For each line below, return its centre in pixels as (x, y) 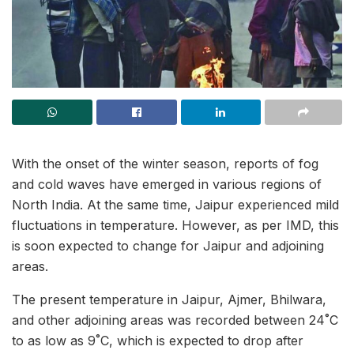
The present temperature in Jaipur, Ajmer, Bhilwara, (169, 299)
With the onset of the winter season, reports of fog (165, 164)
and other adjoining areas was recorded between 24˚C (175, 320)
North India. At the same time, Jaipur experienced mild (175, 205)
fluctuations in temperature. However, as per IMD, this (175, 225)
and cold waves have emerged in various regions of (167, 184)
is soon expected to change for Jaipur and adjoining (168, 246)
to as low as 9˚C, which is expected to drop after (158, 341)
